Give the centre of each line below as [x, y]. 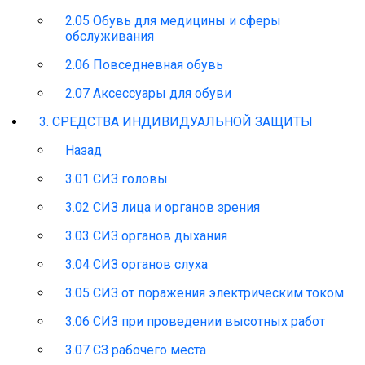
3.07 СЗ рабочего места [136, 350]
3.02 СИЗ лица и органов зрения [163, 208]
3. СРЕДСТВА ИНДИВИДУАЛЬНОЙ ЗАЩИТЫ [176, 122]
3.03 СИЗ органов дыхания [146, 236]
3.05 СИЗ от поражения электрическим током [204, 293]
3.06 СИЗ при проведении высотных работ [195, 322]
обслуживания [110, 37]
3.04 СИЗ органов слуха [136, 265]
